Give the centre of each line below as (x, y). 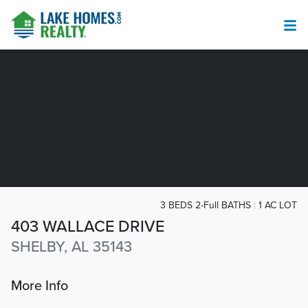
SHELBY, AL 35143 (71, 247)
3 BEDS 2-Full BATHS (206, 205)
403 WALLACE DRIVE (88, 227)
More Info (40, 286)
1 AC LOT (278, 205)
